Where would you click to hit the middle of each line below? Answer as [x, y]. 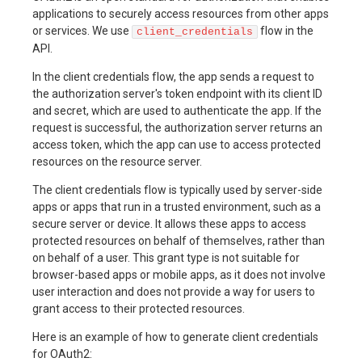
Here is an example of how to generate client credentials [175, 337]
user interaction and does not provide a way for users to [174, 292]
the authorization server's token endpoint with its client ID [177, 94]
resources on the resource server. [117, 162]
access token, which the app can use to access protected [177, 145]
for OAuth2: [62, 354]
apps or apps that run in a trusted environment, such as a [177, 207]
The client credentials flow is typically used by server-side [177, 190]
